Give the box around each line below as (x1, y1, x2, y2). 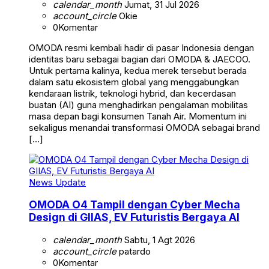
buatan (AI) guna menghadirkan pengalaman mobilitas (29, 98, 248, 110)
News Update (29, 176, 86, 188)
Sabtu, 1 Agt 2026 (122, 234, 195, 246)
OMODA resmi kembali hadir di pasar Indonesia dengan (29, 41, 254, 53)
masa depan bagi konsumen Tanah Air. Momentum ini (29, 110, 247, 122)
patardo (116, 245, 151, 257)
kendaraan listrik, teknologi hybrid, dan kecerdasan (29, 87, 236, 99)
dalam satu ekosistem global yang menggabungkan (29, 76, 239, 88)
